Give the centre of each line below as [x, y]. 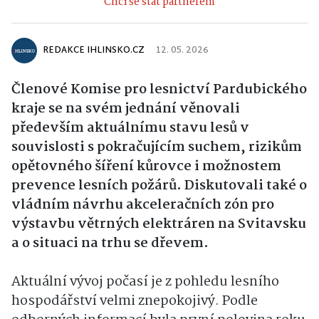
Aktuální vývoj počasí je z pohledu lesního [145, 282]
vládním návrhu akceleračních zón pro [143, 205]
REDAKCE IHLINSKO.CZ [94, 51]
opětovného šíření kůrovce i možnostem [146, 167]
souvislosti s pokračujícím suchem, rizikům [157, 147]
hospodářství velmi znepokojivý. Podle [135, 301]
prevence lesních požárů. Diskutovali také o [159, 186]
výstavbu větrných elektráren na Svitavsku [159, 224]
